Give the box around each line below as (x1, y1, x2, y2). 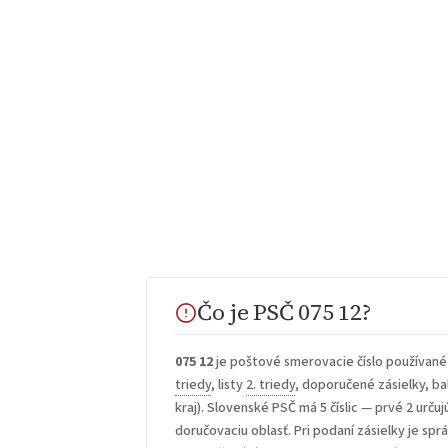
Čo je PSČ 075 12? (197, 296, 371, 328)
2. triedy (246, 375, 296, 396)
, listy (211, 375, 247, 396)
